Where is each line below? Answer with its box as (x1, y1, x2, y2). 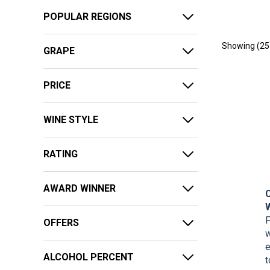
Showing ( (222, 40, 260, 51)
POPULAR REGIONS (43, 11, 131, 23)
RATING (43, 148, 78, 160)
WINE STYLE (43, 114, 98, 126)
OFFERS (43, 217, 79, 229)
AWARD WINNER (43, 183, 116, 195)
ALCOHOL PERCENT (43, 251, 134, 263)
